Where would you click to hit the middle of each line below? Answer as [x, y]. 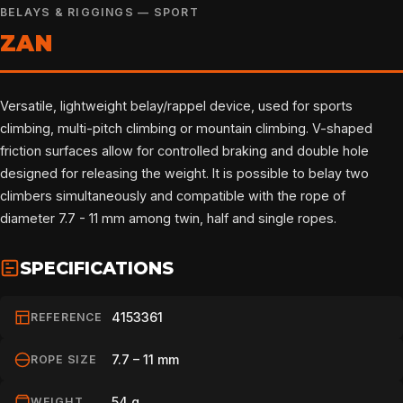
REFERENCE [67, 317]
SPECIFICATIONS [97, 268]
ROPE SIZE [64, 359]
